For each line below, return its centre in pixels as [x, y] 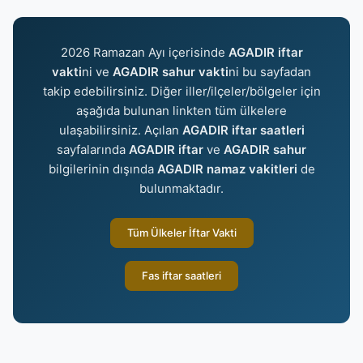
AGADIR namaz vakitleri [227, 169]
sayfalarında [93, 149]
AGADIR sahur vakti [171, 72]
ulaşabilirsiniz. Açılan [120, 130]
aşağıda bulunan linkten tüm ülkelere [181, 111]
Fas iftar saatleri [181, 275]
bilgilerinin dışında [102, 169]
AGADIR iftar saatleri [243, 130]
